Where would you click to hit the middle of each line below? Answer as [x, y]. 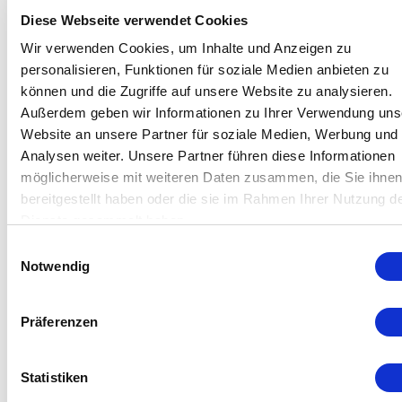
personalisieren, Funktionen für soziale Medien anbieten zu [205, 70]
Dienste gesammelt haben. [105, 220]
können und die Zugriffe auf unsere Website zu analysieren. [206, 91]
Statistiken [55, 377]
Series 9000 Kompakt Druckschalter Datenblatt [201, 236]
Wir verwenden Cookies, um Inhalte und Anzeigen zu [186, 48]
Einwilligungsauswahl [69, 248]
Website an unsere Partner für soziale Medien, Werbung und [210, 134]
